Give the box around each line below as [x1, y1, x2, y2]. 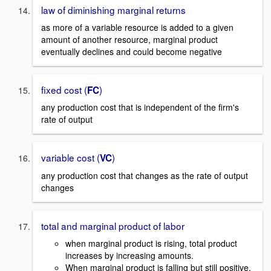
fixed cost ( [41, 82, 87, 96]
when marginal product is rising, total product [65, 237, 237, 249]
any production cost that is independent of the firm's [41, 101, 239, 114]
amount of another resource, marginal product [41, 33, 218, 45]
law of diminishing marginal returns [41, 2, 186, 16]
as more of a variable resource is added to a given [41, 21, 233, 33]
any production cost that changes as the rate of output [41, 169, 248, 181]
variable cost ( [41, 151, 100, 165]
